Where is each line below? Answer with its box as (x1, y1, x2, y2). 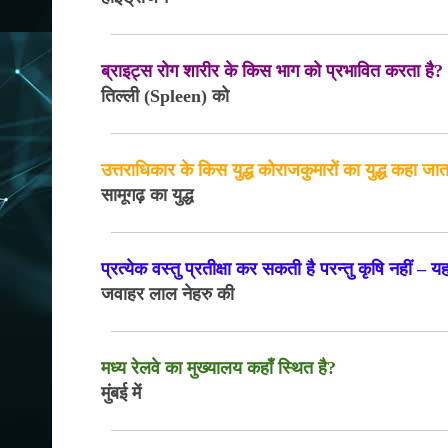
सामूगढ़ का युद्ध (101, 185, 194, 205)
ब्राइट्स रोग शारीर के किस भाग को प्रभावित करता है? (101, 61, 444, 81)
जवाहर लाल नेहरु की (101, 284, 235, 304)
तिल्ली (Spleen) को (101, 86, 230, 106)
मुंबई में (101, 383, 142, 403)
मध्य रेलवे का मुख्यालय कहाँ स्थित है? (101, 358, 337, 378)
